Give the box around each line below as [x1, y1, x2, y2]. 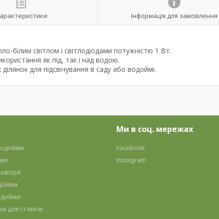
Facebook [116, 143, 145, 152]
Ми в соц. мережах [116, 124, 193, 134]
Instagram [116, 155, 146, 164]
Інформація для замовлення [131, 11, 218, 20]
